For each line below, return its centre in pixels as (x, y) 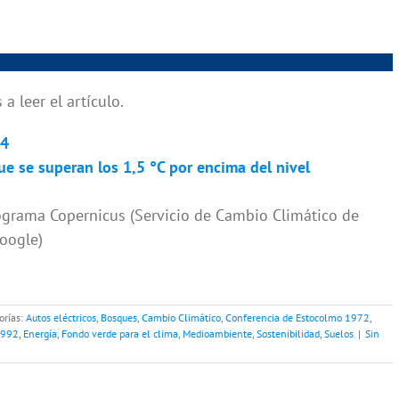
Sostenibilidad (288, 334)
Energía (40, 334)
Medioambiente (217, 334)
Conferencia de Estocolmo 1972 (297, 318)
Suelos (339, 334)
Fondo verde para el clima (120, 334)
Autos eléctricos (61, 318)
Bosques (119, 318)
